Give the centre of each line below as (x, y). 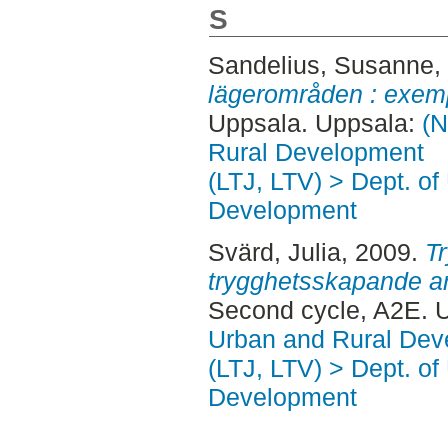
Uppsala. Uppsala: (314, 123)
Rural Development (315, 152)
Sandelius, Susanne (320, 65)
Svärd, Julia (274, 251)
